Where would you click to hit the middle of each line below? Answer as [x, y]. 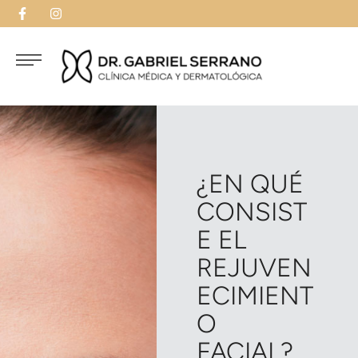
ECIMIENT [255, 296]
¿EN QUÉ [250, 184]
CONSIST [251, 212]
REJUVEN [254, 268]
